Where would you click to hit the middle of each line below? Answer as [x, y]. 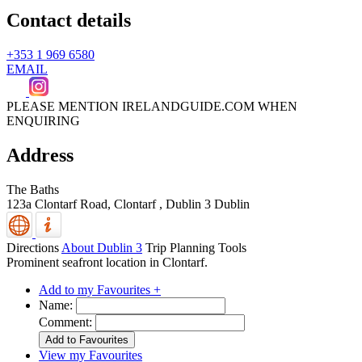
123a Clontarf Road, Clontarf [81, 204]
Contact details [69, 20]
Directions [33, 247]
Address [40, 155]
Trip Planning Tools [196, 247]
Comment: [65, 322]
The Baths [33, 189]
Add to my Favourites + [100, 289]
